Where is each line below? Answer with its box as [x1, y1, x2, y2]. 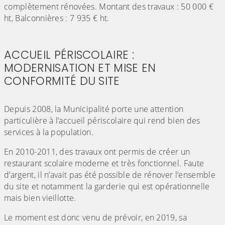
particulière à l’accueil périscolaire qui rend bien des [4, 115, 200, 127]
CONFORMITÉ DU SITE [4, 73, 120, 89]
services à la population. [4, 127, 94, 138]
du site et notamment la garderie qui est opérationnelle [4, 181, 210, 192]
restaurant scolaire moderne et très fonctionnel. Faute [4, 158, 204, 169]
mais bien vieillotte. [4, 192, 76, 204]
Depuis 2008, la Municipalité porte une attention [4, 103, 184, 115]
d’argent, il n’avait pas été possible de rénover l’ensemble [4, 169, 215, 181]
